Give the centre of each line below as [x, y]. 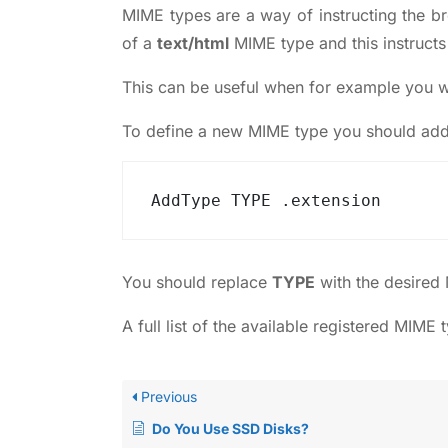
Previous [167, 397]
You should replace [197, 282]
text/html [193, 43]
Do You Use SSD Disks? [230, 429]
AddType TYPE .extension [266, 201]
